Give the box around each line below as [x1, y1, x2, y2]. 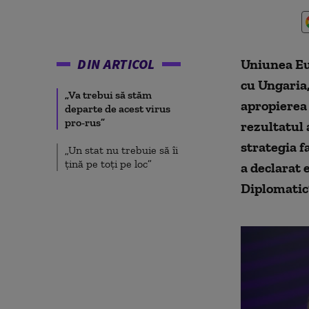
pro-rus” [65, 116, 105, 129]
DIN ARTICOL [77, 55, 155, 72]
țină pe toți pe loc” [65, 157, 152, 170]
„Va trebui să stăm [65, 88, 152, 101]
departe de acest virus [65, 102, 170, 115]
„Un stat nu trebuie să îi [65, 143, 178, 157]
